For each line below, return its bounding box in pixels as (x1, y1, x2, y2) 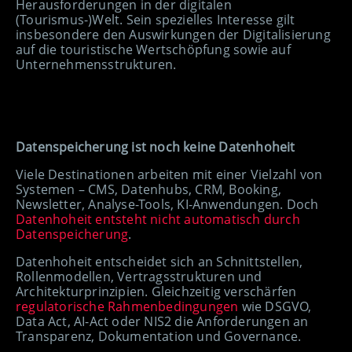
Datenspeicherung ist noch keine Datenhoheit (16, 138, 295, 156)
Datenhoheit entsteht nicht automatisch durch (16, 211, 300, 229)
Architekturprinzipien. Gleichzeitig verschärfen (16, 283, 297, 301)
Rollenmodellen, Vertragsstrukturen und (16, 268, 262, 286)
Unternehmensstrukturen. (16, 56, 177, 74)
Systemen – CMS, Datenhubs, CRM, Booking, (16, 181, 282, 199)
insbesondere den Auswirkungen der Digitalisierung (16, 26, 331, 44)
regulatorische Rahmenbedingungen (16, 298, 239, 316)
